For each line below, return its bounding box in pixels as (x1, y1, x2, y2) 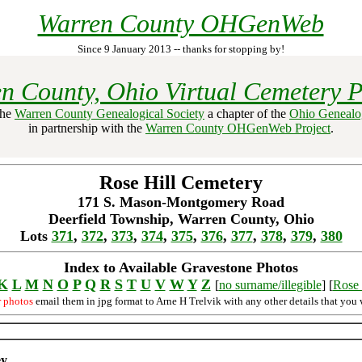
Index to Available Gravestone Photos (64, 259, 298, 276)
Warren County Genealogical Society (15, 107, 204, 120)
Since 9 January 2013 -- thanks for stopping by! (78, 43, 284, 55)
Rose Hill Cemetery (99, 172, 263, 193)
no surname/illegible (218, 278, 322, 292)
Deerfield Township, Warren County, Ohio (48, 211, 314, 227)
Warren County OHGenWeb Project (145, 121, 330, 135)
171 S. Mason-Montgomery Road (78, 194, 284, 210)
